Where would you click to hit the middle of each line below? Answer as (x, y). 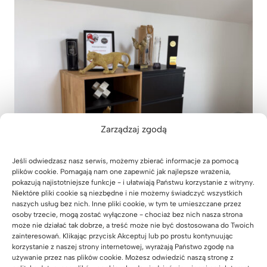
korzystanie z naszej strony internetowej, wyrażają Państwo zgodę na (123, 247)
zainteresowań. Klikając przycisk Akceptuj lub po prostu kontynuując (122, 236)
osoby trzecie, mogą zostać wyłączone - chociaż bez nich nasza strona (127, 215)
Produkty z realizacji (59, 190)
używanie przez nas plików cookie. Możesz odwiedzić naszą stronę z (123, 257)
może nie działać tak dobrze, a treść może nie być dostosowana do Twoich (133, 225)
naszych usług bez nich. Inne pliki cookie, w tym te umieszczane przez (127, 204)
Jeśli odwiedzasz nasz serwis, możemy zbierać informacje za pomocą (125, 161)
